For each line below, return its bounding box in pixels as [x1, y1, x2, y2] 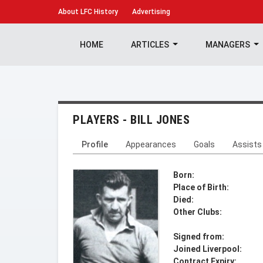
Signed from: [173, 232, 224, 241]
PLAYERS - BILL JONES [73, 113, 190, 127]
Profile [82, 140, 108, 149]
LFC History [79, 8, 118, 16]
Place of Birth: [173, 183, 229, 192]
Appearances [126, 140, 176, 149]
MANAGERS [205, 40, 252, 49]
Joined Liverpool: [173, 244, 242, 254]
